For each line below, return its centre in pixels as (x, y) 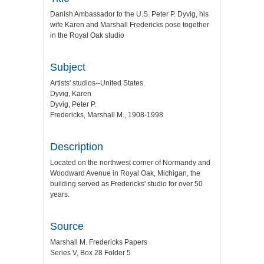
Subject (68, 67)
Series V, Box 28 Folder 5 (90, 253)
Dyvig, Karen (71, 94)
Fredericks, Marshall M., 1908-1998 (107, 115)
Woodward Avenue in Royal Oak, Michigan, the (125, 173)
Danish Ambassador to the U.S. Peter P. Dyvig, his (129, 14)
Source (67, 226)
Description (77, 147)
